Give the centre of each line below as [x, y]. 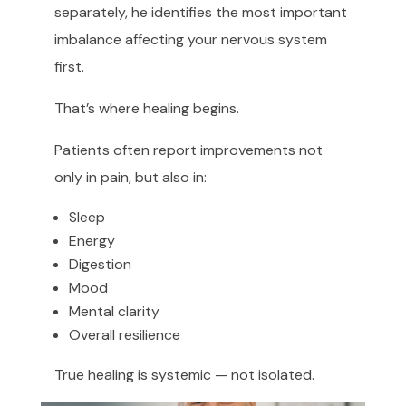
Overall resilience [124, 334]
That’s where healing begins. [146, 108]
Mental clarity [114, 311]
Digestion [100, 264]
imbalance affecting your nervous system [190, 39]
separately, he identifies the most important [200, 12]
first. [69, 66]
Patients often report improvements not [188, 150]
